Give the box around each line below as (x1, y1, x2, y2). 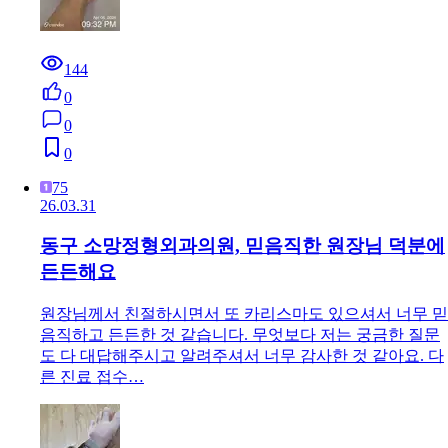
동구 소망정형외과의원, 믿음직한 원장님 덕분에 (40, 235, 445, 257)
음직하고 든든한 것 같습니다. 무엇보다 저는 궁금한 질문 (40, 326, 440, 344)
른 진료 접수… (40, 368, 144, 386)
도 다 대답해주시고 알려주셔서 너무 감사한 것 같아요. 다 (40, 347, 444, 365)
